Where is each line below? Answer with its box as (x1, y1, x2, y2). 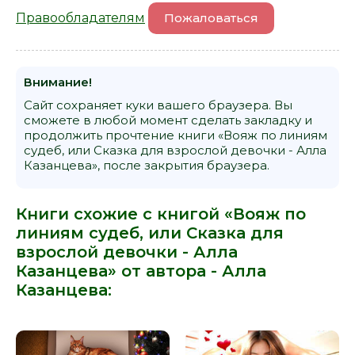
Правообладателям (16, 10, 145, 25)
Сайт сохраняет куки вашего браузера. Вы (24, 97, 292, 113)
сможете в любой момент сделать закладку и (24, 112, 312, 128)
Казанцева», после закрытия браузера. (24, 157, 269, 173)
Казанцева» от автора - (16, 261, 222, 281)
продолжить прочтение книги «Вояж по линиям (24, 127, 327, 143)
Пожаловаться (164, 10, 258, 25)
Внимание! (24, 74, 92, 90)
